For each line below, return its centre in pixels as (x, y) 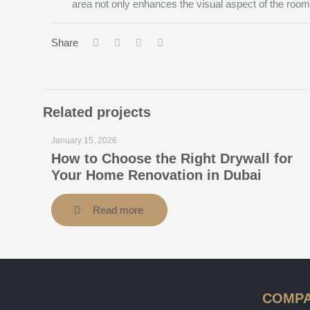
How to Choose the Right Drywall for (172, 158)
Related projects (97, 112)
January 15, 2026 (84, 140)
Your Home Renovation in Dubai (157, 175)
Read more (118, 210)
